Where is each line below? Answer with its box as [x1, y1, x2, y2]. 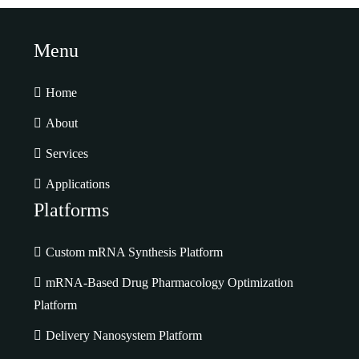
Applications [46, 176, 111, 191]
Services [46, 146, 89, 160]
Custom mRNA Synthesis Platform [46, 244, 224, 259]
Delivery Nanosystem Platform [46, 328, 203, 342]
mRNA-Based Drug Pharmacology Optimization [46, 275, 294, 289]
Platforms [34, 199, 110, 220]
